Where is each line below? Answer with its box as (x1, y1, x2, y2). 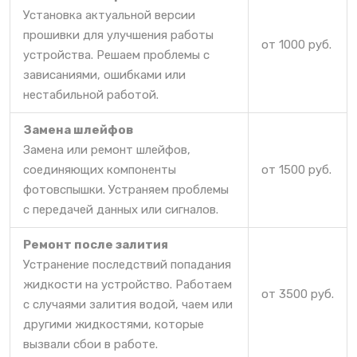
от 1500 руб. (261, 162, 331, 177)
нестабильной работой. (23, 87, 159, 102)
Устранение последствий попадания (23, 257, 231, 272)
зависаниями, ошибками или (23, 67, 186, 82)
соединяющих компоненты (23, 162, 176, 177)
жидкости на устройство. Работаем (23, 277, 232, 292)
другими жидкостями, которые (23, 316, 204, 331)
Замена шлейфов (23, 122, 134, 137)
